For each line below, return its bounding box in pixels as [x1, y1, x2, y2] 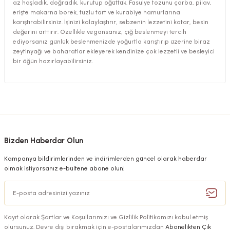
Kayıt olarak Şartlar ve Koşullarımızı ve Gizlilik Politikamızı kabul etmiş [4, 214, 208, 221]
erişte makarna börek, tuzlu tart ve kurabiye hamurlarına [13, 9, 180, 16]
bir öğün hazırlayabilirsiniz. [13, 57, 93, 65]
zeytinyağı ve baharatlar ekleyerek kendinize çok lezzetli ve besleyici [13, 48, 215, 55]
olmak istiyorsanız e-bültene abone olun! [4, 165, 125, 172]
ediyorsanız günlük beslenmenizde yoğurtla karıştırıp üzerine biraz [13, 38, 210, 45]
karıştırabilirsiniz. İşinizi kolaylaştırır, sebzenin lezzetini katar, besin [13, 18, 208, 26]
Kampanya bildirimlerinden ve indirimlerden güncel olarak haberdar [4, 155, 207, 162]
